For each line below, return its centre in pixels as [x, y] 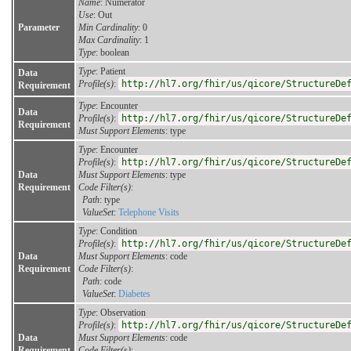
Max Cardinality [109, 40]
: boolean [112, 53]
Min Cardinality [108, 28]
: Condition [116, 232]
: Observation [121, 313]
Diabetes [134, 294]
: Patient [110, 72]
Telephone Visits [149, 213]
